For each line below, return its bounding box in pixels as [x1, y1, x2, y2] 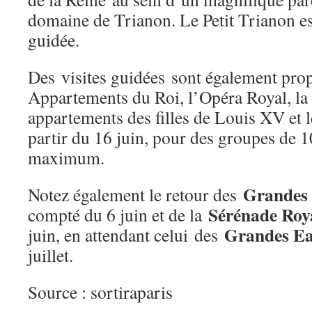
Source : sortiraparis [28, 280, 173, 304]
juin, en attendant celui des [28, 223, 224, 247]
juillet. [28, 243, 73, 267]
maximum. [28, 146, 111, 169]
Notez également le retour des [28, 182, 243, 206]
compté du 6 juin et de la [28, 203, 208, 226]
